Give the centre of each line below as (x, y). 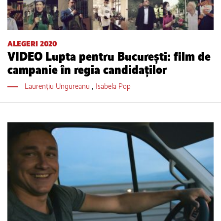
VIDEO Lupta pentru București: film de (109, 56)
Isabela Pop (113, 86)
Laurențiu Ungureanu (58, 86)
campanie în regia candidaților (87, 70)
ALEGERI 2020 (32, 43)
